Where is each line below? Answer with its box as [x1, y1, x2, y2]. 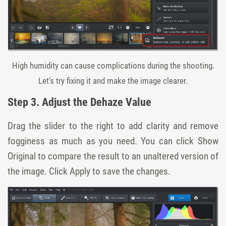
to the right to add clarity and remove [65, 120, 219, 132]
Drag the [8, 120, 45, 132]
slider [44, 120, 66, 132]
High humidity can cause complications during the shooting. [12, 60, 214, 71]
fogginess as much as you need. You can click [8, 135, 198, 147]
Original [8, 150, 36, 162]
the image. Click [8, 165, 70, 177]
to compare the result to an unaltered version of [36, 150, 218, 162]
